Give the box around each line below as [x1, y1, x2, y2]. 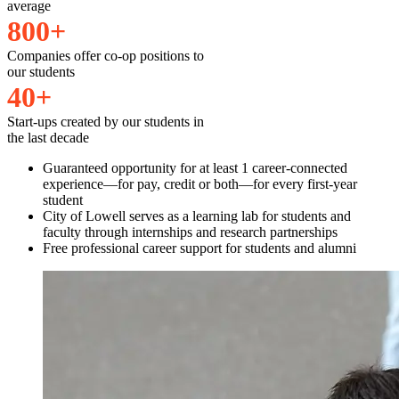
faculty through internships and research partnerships [43, 224, 338, 240]
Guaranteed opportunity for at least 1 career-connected [43, 160, 347, 176]
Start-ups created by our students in [7, 114, 204, 130]
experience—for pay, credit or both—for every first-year [43, 176, 357, 192]
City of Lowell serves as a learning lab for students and [43, 208, 351, 224]
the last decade [7, 130, 89, 146]
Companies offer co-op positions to [7, 48, 204, 64]
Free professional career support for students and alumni [43, 240, 356, 256]
